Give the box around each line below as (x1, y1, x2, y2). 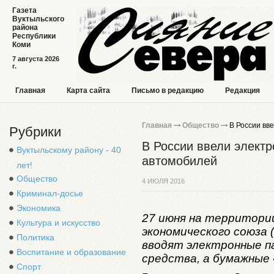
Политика (17, 232, 54, 242)
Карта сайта (67, 86, 110, 95)
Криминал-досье (17, 188, 83, 198)
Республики (12, 32, 56, 40)
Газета (12, 6, 37, 15)
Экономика (17, 203, 61, 213)
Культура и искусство (17, 218, 100, 228)
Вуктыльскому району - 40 (17, 145, 121, 155)
